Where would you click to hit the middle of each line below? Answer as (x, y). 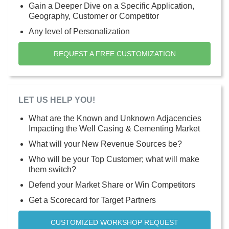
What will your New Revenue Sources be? (105, 144)
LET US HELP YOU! (57, 100)
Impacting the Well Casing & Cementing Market (114, 128)
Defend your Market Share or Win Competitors (112, 185)
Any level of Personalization (79, 31)
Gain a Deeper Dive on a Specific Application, (111, 6)
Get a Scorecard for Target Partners (92, 200)
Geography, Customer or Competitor (94, 16)
